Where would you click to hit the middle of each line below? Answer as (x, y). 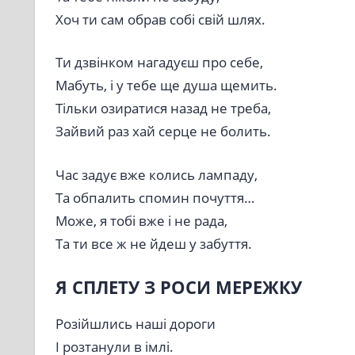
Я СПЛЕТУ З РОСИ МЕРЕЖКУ (178, 287)
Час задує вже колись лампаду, (156, 174)
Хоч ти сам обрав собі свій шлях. (160, 19)
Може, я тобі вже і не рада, (141, 220)
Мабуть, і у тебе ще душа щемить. (166, 86)
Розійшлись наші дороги (135, 324)
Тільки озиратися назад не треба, (163, 109)
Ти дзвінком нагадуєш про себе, (159, 63)
